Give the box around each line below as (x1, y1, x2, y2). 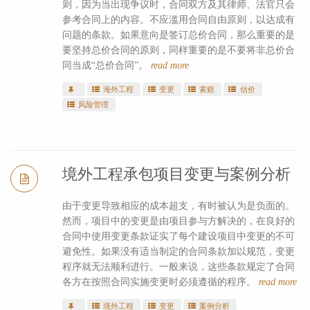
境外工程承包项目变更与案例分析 (62, 165, 291, 183)
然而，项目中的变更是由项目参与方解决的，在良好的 (62, 215, 295, 226)
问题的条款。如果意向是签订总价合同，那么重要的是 (62, 29, 295, 40)
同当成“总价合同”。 (62, 60, 151, 71)
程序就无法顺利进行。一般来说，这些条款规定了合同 (62, 261, 295, 272)
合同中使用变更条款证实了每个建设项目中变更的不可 (62, 230, 295, 241)
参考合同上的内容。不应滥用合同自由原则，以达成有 (62, 14, 295, 25)
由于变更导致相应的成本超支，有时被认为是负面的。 (62, 200, 295, 211)
